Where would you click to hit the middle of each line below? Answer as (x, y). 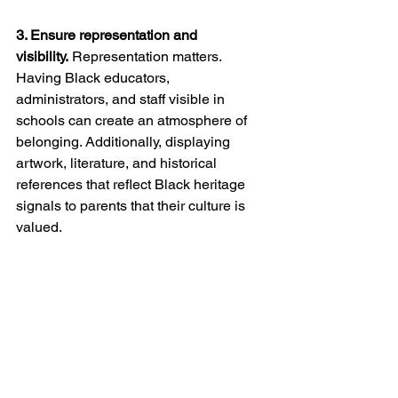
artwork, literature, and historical (118, 163)
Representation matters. (147, 56)
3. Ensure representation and (108, 35)
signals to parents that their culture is (132, 205)
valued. (39, 227)
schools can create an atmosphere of (133, 120)
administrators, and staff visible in (122, 99)
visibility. (42, 56)
